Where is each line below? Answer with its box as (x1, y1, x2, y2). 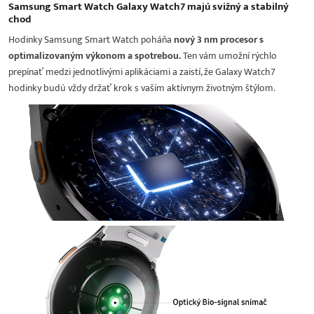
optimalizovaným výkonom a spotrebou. (8, 48, 183, 64)
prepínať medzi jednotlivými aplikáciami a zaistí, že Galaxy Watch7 (8, 64, 275, 81)
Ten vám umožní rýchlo (183, 48, 277, 64)
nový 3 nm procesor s (174, 32, 264, 48)
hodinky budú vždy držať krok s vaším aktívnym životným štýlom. (8, 80, 275, 97)
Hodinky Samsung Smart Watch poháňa (8, 32, 174, 48)
